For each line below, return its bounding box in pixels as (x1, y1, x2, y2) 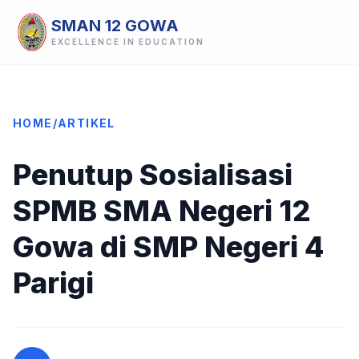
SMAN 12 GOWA (51, 16, 179, 35)
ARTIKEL (58, 116, 115, 130)
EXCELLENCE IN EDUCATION (51, 37, 204, 46)
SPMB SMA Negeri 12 (13, 193, 311, 228)
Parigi (13, 265, 94, 301)
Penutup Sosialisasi (13, 157, 292, 192)
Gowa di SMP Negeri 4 (13, 229, 324, 264)
